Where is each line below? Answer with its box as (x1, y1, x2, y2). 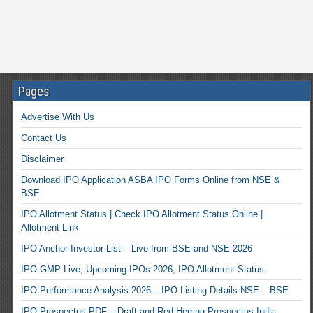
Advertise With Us (20, 112, 94, 122)
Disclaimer (20, 154, 64, 164)
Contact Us (20, 133, 66, 143)
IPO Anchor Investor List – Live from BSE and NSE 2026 (20, 243, 252, 254)
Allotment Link (20, 222, 79, 233)
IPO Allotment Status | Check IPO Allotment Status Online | (20, 209, 263, 219)
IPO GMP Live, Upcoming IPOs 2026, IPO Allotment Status (20, 264, 264, 275)
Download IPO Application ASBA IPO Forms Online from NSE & (20, 175, 280, 185)
